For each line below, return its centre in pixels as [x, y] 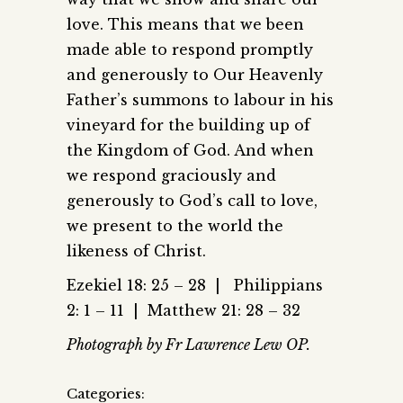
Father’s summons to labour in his [200, 100]
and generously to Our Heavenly [195, 75]
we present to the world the [175, 226]
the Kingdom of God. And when [190, 151]
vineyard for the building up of [188, 125]
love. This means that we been [185, 25]
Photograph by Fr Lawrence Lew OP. [188, 345]
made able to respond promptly [190, 50]
